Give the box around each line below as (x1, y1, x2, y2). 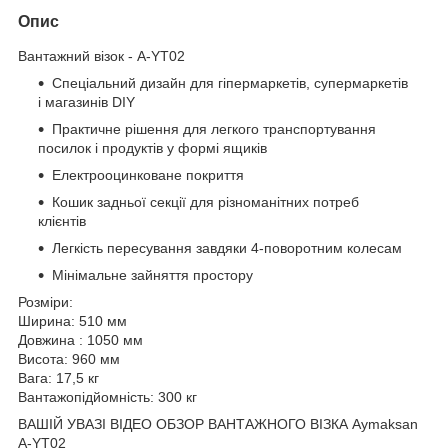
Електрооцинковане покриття (52, 166, 244, 183)
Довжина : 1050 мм (18, 331, 143, 348)
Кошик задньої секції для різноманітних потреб (52, 193, 359, 210)
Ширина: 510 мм (18, 312, 127, 329)
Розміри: (18, 293, 73, 310)
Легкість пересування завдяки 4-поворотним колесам (52, 239, 402, 256)
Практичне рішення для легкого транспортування (52, 120, 376, 137)
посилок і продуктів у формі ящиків (38, 139, 267, 156)
